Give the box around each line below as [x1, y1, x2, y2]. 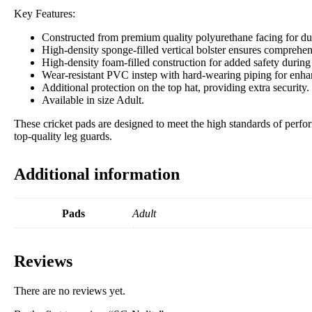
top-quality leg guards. [14, 130, 112, 143]
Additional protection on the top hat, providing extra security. [42, 81, 309, 94]
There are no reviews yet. [14, 285, 125, 297]
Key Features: [14, 8, 75, 20]
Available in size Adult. [42, 94, 144, 107]
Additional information [14, 165, 180, 184]
